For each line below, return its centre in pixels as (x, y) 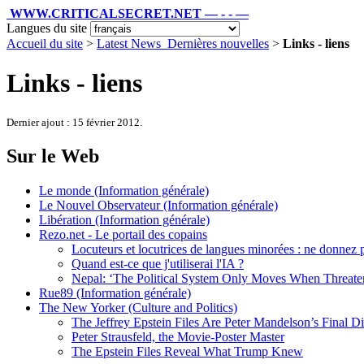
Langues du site (47, 28)
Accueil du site (45, 43)
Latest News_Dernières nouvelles (183, 43)
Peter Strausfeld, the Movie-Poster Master (178, 336)
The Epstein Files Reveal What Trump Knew (187, 351)
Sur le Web (53, 156)
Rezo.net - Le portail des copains (123, 234)
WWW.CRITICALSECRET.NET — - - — (129, 13)
